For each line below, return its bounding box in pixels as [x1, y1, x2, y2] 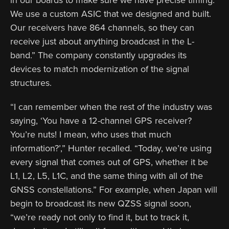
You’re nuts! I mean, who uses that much [10, 128, 171, 141]
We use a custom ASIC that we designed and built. [10, 7, 211, 20]
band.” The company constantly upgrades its [10, 49, 187, 61]
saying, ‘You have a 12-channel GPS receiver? [10, 114, 192, 127]
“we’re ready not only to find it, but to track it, [10, 211, 189, 223]
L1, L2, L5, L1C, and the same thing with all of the [10, 169, 203, 182]
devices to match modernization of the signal [10, 62, 189, 75]
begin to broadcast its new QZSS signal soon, [10, 197, 191, 210]
